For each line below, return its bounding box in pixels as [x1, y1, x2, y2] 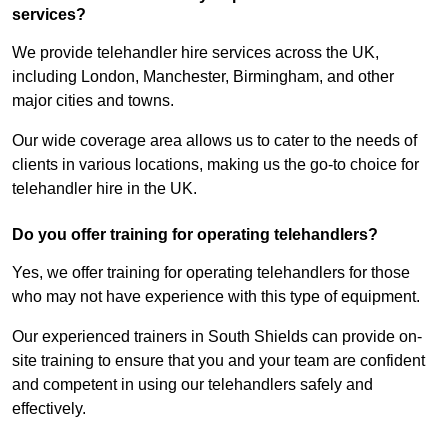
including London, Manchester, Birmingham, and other [12, 68, 394, 86]
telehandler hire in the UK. [12, 180, 197, 198]
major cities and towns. [12, 92, 174, 110]
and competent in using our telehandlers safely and [12, 376, 373, 394]
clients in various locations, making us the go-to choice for [12, 156, 419, 174]
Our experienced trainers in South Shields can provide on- [12, 328, 422, 346]
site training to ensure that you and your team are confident [12, 352, 425, 370]
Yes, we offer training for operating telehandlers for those [12, 264, 410, 282]
